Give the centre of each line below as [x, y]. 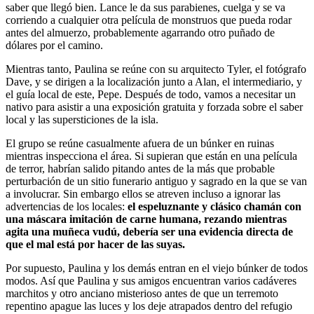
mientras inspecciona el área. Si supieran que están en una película [151, 156]
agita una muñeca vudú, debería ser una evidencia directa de [149, 231]
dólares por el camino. [54, 45]
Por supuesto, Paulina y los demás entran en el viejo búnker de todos [157, 268]
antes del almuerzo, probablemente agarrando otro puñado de [140, 32]
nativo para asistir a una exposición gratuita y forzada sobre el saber [154, 107]
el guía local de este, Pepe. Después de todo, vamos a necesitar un [151, 94]
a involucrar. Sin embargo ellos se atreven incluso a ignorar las [143, 193]
